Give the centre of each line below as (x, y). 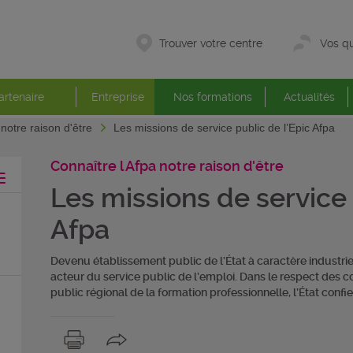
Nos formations (212, 97)
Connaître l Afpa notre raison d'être (167, 166)
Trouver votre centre (211, 43)
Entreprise (118, 97)
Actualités (309, 97)
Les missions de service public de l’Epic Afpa (224, 128)
